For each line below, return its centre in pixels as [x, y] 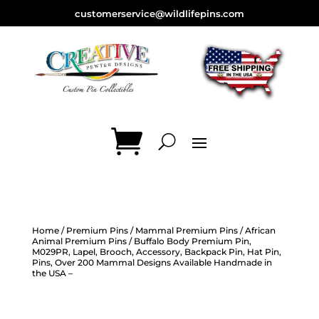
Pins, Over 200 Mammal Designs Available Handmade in [152, 263]
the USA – [52, 273]
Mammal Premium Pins [186, 231]
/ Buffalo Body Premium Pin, [189, 241]
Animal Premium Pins [79, 241]
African [260, 231]
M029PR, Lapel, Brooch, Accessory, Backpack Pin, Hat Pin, [156, 252]
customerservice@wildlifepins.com [159, 14]
